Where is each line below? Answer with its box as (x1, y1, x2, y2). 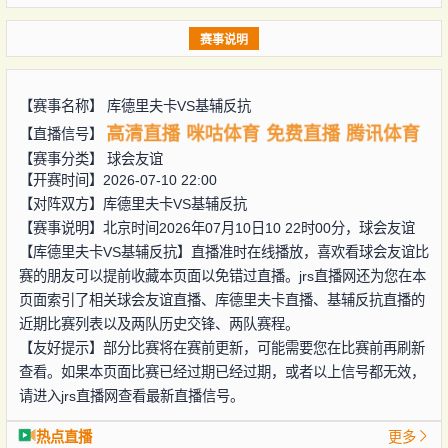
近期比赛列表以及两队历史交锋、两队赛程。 (18, 315, 299, 332)
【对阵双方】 (18, 195, 103, 212)
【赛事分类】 (18, 150, 107, 167)
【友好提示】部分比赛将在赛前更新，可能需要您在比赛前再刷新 (18, 339, 425, 356)
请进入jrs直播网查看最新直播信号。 (18, 387, 244, 404)
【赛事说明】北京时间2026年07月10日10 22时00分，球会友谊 (18, 219, 415, 236)
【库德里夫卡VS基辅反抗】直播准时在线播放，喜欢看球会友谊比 (18, 243, 429, 260)
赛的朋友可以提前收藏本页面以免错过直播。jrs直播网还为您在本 (18, 267, 426, 284)
